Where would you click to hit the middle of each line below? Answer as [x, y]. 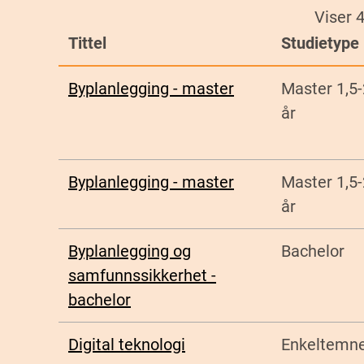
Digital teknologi [127, 345]
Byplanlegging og [130, 251]
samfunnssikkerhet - [142, 276]
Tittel [87, 43]
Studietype [320, 43]
